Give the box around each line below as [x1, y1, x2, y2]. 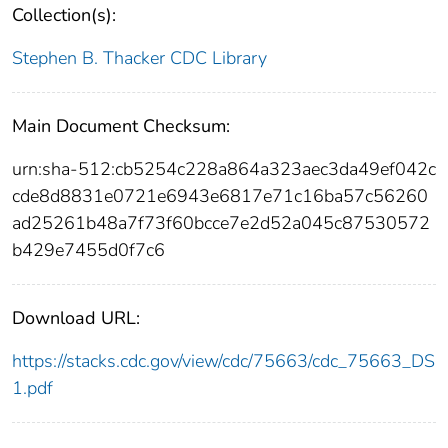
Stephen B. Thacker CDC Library [12, 45, 267, 70]
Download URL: [12, 305, 140, 330]
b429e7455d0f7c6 [12, 237, 165, 262]
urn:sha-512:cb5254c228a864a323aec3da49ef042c [12, 156, 436, 181]
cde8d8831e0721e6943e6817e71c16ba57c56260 [12, 183, 428, 208]
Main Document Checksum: [12, 113, 230, 138]
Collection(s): [12, 2, 116, 27]
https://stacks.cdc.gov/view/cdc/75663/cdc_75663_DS [12, 348, 435, 373]
